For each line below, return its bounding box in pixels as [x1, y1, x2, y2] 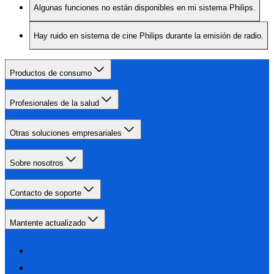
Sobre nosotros [10, 158, 64, 168]
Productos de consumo [10, 68, 92, 78]
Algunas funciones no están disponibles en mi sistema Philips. [34, 2, 256, 12]
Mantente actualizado [10, 218, 86, 228]
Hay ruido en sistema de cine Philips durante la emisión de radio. [34, 31, 264, 40]
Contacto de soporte [10, 188, 81, 198]
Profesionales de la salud [10, 98, 99, 108]
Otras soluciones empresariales [10, 128, 122, 138]
